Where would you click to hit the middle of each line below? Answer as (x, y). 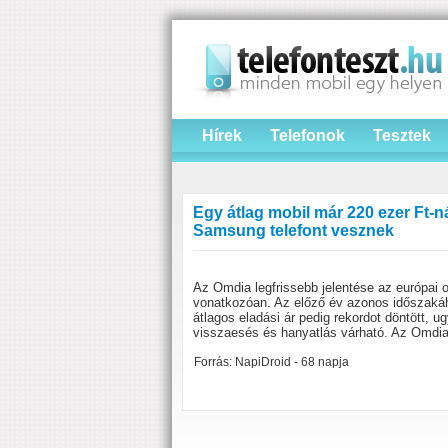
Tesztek (402, 135)
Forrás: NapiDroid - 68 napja (271, 362)
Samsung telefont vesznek (293, 230)
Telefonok (307, 135)
